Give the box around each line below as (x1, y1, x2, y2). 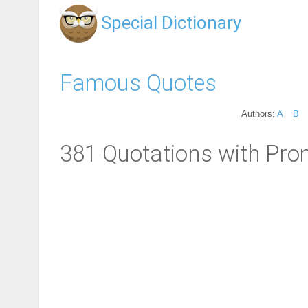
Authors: (241, 108, 277, 119)
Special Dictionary (101, 12, 241, 33)
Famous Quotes (60, 69, 217, 96)
